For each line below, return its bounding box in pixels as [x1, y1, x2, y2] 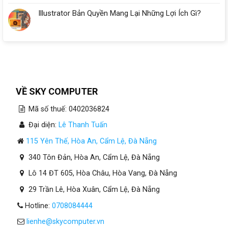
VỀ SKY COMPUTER [8, 85, 98, 97]
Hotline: [22, 201, 52, 210]
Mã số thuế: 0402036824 [26, 104, 109, 113]
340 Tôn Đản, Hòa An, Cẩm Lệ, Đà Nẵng [26, 153, 160, 162]
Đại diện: [26, 121, 59, 130]
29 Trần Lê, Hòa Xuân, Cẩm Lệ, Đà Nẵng [26, 185, 160, 194]
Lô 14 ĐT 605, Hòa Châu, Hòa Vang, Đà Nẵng [26, 169, 177, 178]
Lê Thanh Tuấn [58, 121, 107, 130]
